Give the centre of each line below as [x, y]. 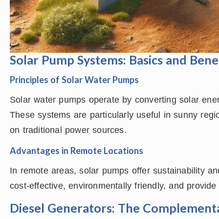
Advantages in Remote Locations [77, 151]
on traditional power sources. [68, 130]
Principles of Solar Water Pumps [74, 80]
